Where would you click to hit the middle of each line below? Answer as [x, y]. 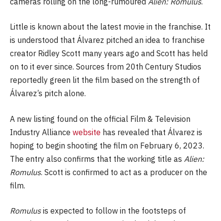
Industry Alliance [41, 132]
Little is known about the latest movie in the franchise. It [110, 27]
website [87, 132]
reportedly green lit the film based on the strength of [105, 80]
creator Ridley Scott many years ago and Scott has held [109, 54]
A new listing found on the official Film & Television [100, 119]
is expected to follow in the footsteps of [114, 211]
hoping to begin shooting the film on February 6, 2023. [107, 145]
